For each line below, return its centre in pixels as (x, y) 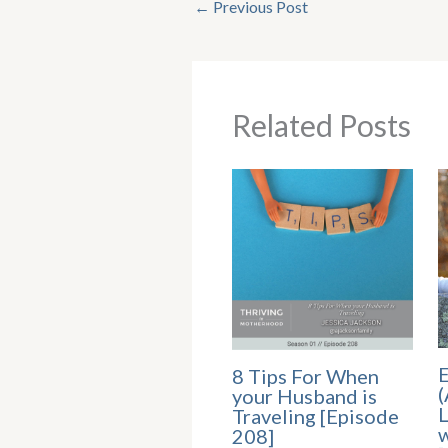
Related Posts (321, 124)
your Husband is (304, 395)
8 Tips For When (305, 375)
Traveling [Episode (315, 415)
